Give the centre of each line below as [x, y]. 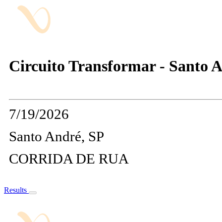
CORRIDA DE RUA [69, 158]
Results [16, 190]
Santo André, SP [56, 136]
